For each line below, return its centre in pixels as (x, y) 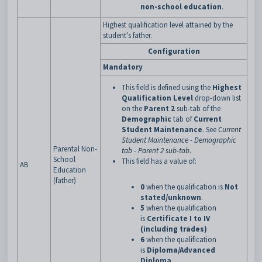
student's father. (127, 35)
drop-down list (217, 98)
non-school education (181, 7)
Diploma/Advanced (181, 250)
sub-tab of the (199, 108)
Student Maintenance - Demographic (179, 140)
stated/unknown (171, 197)
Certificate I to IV (178, 218)
